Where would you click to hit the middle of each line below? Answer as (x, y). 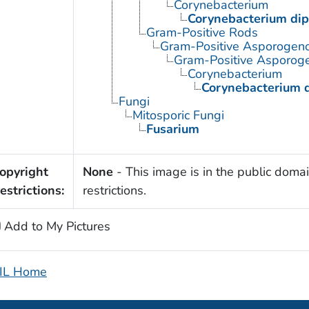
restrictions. (114, 191)
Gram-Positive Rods (202, 33)
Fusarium (172, 129)
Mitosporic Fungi (178, 116)
